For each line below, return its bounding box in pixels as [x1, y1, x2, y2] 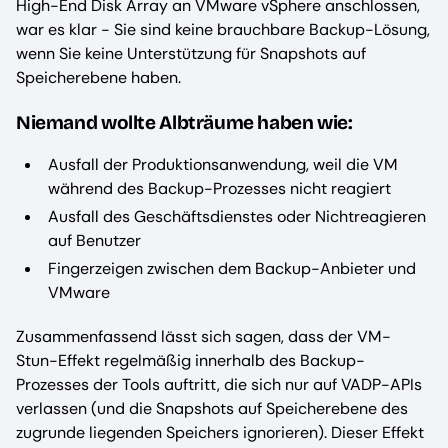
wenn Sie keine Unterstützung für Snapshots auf [16, 43, 366, 65]
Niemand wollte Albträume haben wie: [16, 110, 353, 134]
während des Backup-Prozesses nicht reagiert [48, 177, 391, 199]
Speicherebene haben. [16, 67, 181, 89]
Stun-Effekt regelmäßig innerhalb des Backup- [16, 349, 365, 371]
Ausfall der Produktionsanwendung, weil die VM [48, 153, 398, 175]
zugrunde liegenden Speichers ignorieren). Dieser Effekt [16, 421, 424, 443]
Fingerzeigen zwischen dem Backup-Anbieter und [48, 257, 416, 279]
